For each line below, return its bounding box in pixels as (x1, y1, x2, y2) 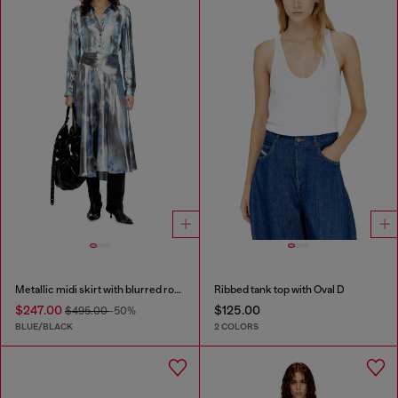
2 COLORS (213, 320, 259, 332)
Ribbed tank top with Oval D (213, 283, 345, 297)
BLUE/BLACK (15, 320, 73, 332)
